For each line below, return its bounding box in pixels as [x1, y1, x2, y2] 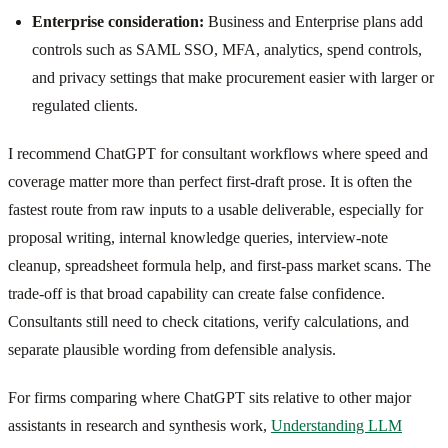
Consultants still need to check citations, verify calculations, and [8, 312, 409, 330]
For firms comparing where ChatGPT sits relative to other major [8, 388, 411, 406]
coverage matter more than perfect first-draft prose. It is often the [8, 172, 412, 190]
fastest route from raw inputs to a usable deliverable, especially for [8, 200, 423, 218]
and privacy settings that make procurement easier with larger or [32, 68, 434, 86]
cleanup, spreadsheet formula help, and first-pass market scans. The [8, 256, 431, 274]
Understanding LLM [271, 416, 402, 434]
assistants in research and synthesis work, [8, 416, 271, 434]
